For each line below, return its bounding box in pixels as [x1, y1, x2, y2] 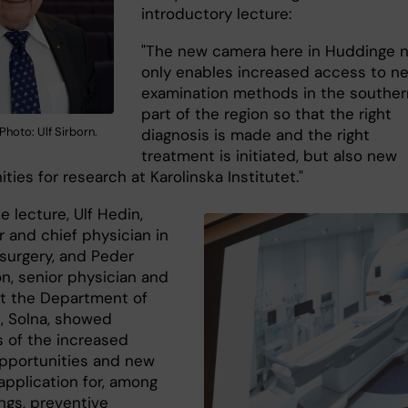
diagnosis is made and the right [141, 124, 371, 145]
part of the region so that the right [141, 103, 393, 124]
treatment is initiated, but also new [141, 145, 398, 166]
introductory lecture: [141, 3, 292, 24]
